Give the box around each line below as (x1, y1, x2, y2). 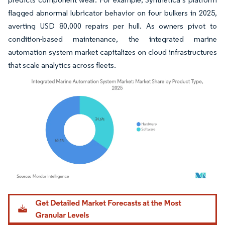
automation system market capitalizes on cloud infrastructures (8, 47, 217, 57)
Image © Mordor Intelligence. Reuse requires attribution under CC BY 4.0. (13, 191, 200, 199)
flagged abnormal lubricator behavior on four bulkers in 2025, (8, 8, 217, 18)
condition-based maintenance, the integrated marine (8, 34, 217, 44)
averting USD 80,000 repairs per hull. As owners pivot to (8, 21, 217, 31)
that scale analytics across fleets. (8, 60, 116, 70)
